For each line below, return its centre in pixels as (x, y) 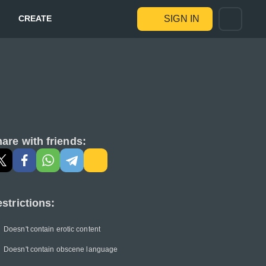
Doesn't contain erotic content (52, 229)
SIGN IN (182, 19)
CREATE (35, 18)
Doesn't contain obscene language (61, 249)
